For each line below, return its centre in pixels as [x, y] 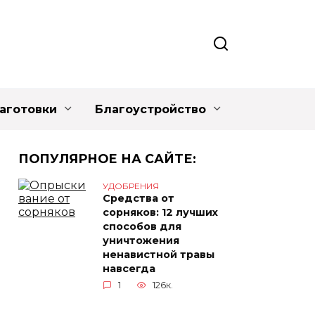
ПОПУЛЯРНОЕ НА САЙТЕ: [107, 159]
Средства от [139, 199]
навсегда [129, 269]
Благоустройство [150, 109]
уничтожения [141, 241]
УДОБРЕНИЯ [131, 186]
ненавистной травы [159, 255]
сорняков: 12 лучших [160, 213]
